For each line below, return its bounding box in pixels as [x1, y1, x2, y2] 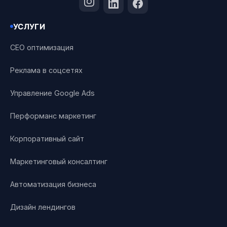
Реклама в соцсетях [10, 66, 83, 75]
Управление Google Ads [10, 89, 95, 98]
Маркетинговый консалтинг [10, 157, 107, 166]
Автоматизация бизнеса [10, 180, 96, 189]
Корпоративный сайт [10, 134, 84, 143]
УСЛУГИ [13, 21, 45, 31]
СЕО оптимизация [10, 43, 73, 52]
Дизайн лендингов [10, 203, 75, 212]
